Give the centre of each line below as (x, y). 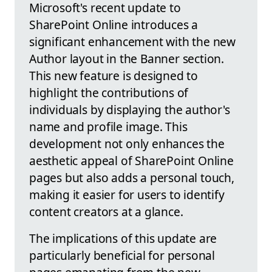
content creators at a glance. (106, 211)
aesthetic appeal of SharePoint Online (131, 160)
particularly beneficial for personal (122, 255)
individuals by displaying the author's (130, 109)
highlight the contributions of (109, 92)
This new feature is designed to (114, 75)
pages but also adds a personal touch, (132, 177)
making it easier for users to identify (127, 194)
